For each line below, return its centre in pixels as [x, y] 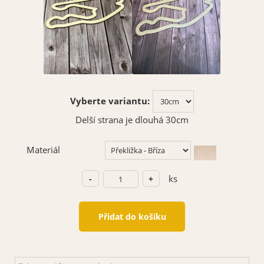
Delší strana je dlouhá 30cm [132, 120]
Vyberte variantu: [110, 101]
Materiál [43, 150]
